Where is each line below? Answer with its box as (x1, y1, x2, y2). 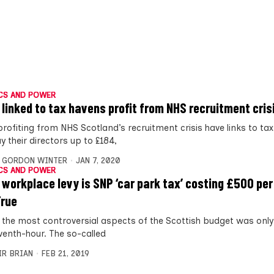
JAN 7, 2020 (75, 156, 120, 166)
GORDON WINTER (2, 156, 67, 166)
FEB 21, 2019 (41, 249, 89, 259)
